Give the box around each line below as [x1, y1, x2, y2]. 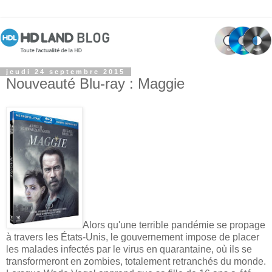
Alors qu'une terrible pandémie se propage [83, 219, 265, 230]
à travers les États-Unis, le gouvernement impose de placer [6, 231, 259, 242]
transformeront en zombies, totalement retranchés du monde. [6, 256, 266, 267]
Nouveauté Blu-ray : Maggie [6, 75, 185, 92]
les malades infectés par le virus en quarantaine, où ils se [6, 243, 252, 254]
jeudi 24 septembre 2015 [6, 68, 125, 76]
